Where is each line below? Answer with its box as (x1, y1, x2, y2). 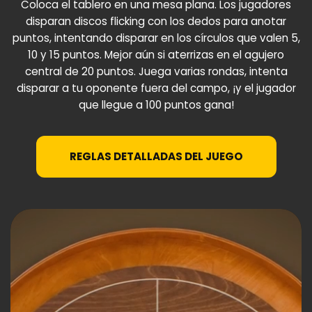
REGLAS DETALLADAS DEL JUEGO (69, 148, 243, 164)
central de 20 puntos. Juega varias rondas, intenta (24, 63, 288, 79)
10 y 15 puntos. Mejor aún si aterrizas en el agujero (28, 47, 284, 62)
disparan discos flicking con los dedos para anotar (26, 13, 286, 29)
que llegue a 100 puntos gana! (78, 97, 234, 112)
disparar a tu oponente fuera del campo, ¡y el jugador (16, 80, 296, 95)
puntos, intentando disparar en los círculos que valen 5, (12, 30, 300, 45)
